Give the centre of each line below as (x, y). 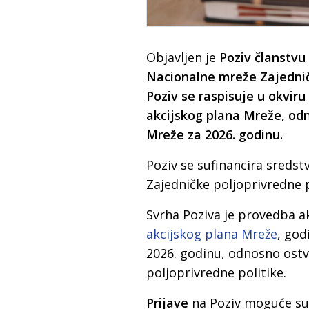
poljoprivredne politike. (216, 273)
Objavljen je (183, 58)
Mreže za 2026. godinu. (215, 135)
